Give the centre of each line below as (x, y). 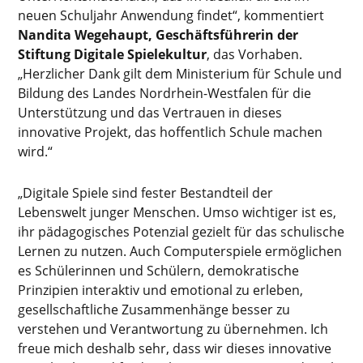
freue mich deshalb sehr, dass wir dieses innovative (175, 348)
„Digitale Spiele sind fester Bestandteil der (146, 192)
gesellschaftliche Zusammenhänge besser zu (154, 309)
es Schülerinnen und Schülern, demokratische (159, 270)
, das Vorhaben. (255, 54)
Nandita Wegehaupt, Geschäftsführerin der (158, 34)
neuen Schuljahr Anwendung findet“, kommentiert (171, 15)
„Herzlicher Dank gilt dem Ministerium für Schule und (180, 73)
